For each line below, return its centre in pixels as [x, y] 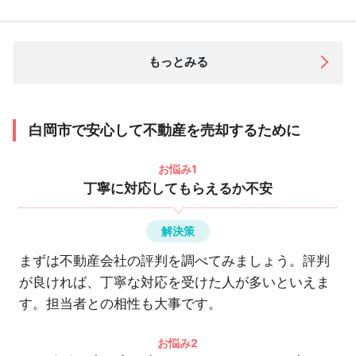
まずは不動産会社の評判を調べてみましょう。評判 [174, 261]
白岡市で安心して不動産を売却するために [164, 130]
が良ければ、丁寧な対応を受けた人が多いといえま [174, 282]
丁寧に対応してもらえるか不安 [178, 188]
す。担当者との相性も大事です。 [120, 304]
